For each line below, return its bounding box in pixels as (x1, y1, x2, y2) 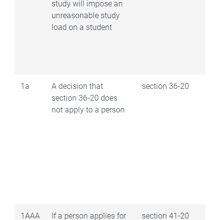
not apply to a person (52, 105, 125, 114)
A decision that (52, 81, 103, 91)
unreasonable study (52, 10, 120, 20)
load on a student (52, 22, 112, 32)
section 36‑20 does (52, 93, 117, 103)
